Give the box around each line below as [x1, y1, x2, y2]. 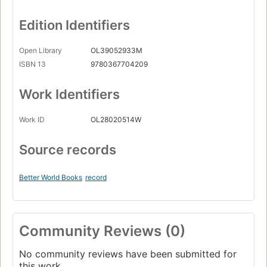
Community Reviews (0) [19, 222, 185, 240]
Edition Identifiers [19, 17, 130, 33]
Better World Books [19, 173, 82, 182]
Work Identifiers [19, 86, 120, 103]
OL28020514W [91, 115, 141, 125]
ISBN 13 [19, 60, 46, 69]
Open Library [19, 46, 62, 55]
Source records [19, 142, 116, 158]
